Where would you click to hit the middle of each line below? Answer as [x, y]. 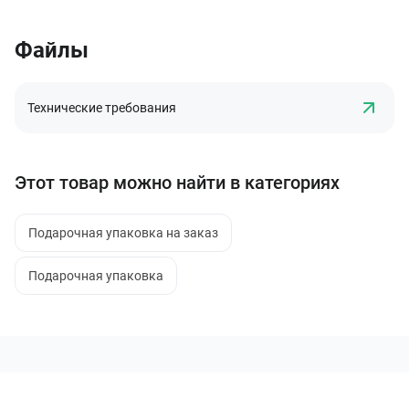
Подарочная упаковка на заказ [123, 233]
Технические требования [102, 108]
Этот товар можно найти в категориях [177, 183]
